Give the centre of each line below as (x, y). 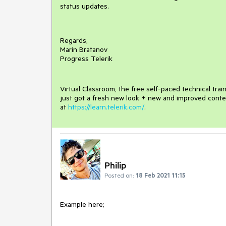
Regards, (74, 40)
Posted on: (119, 175)
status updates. (84, 6)
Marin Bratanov (84, 49)
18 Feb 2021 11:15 (161, 175)
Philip (115, 165)
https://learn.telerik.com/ (106, 107)
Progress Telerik (86, 59)
